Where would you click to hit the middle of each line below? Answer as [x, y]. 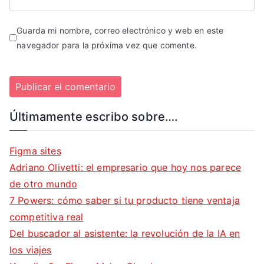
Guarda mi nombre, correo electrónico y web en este [120, 31]
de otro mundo [44, 184]
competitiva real [47, 217]
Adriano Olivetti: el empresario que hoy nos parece [126, 168]
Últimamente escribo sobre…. [94, 117]
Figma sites [35, 151]
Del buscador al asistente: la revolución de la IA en [125, 234]
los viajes [31, 250]
